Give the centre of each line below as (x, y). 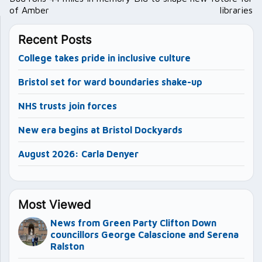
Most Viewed (54, 204)
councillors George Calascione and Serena (144, 234)
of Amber (29, 10)
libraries (236, 10)
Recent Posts (55, 39)
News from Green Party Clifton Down (133, 223)
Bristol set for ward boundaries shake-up (110, 82)
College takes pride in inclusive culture (104, 58)
